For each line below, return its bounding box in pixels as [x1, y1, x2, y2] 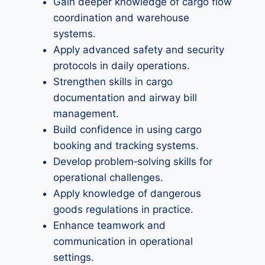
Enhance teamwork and [53, 219, 166, 231]
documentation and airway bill [53, 92, 197, 104]
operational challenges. [53, 172, 163, 183]
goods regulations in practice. [53, 203, 193, 215]
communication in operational [53, 235, 193, 247]
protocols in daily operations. [53, 60, 190, 72]
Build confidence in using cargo [53, 124, 202, 135]
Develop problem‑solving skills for [53, 156, 212, 167]
